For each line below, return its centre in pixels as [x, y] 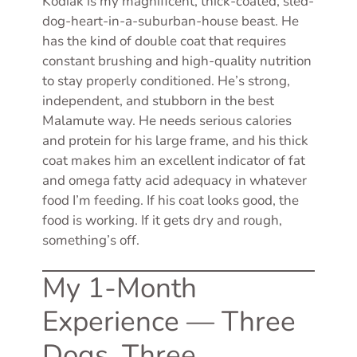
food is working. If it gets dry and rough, [162, 220]
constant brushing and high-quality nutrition [177, 61]
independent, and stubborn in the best [158, 100]
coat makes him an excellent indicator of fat [174, 160]
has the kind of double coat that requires [164, 41]
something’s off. [91, 240]
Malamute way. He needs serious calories [167, 120]
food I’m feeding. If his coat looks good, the [171, 200]
